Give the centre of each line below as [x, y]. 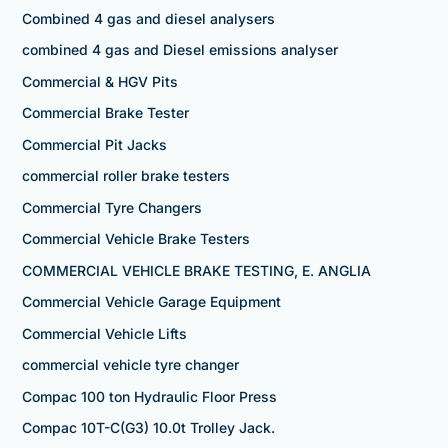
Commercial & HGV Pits [99, 81]
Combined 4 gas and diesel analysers [148, 18]
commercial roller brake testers [125, 176]
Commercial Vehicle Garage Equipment [151, 302]
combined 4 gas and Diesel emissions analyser [179, 50]
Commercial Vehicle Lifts [104, 333]
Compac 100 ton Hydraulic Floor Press [149, 396]
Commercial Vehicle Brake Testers [135, 239]
